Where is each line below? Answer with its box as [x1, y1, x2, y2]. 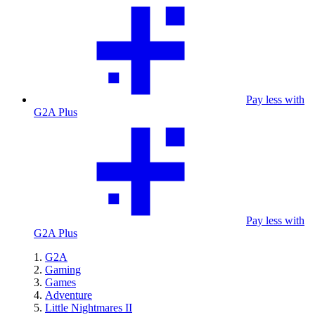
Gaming [45, 264, 81, 276]
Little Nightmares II [45, 302, 132, 314]
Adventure [45, 289, 92, 301]
